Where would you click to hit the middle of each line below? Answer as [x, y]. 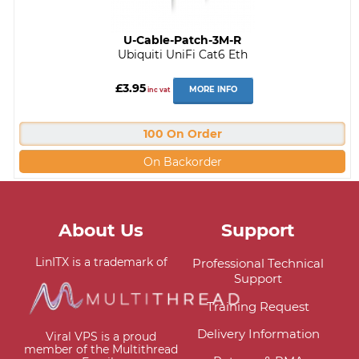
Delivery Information [258, 334]
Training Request [258, 306]
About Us [101, 230]
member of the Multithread [101, 350]
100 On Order [182, 133]
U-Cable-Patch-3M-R [182, 40]
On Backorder [182, 161]
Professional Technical [258, 264]
